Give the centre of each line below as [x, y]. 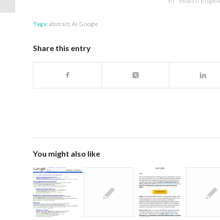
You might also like [67, 154]
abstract [59, 24]
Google [89, 24]
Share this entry [62, 48]
